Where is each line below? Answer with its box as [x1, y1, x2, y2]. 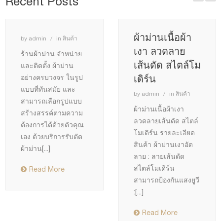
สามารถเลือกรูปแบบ [21, 97, 82, 106]
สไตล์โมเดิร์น [133, 164, 175, 173]
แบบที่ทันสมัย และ [21, 85, 75, 94]
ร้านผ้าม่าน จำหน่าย [21, 50, 82, 58]
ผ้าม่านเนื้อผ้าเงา [133, 105, 184, 113]
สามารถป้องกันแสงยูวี [133, 176, 199, 184]
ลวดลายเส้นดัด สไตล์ [133, 117, 198, 125]
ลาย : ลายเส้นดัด [133, 152, 184, 161]
